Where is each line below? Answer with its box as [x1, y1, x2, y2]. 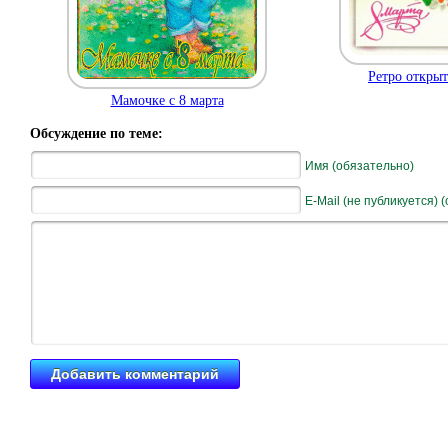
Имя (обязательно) [305, 159, 414, 173]
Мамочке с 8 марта [110, 92, 224, 108]
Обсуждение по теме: [30, 126, 163, 141]
